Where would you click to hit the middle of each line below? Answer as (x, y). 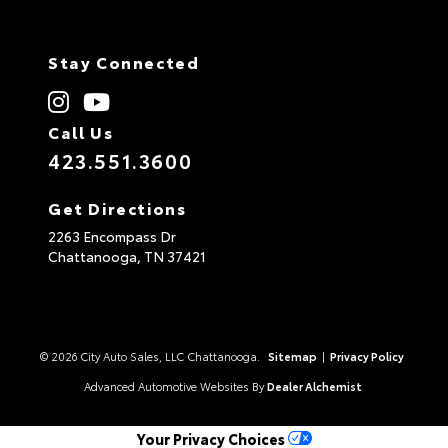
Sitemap (292, 355)
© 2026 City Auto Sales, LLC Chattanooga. (151, 355)
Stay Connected (124, 61)
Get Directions (117, 207)
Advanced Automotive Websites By (173, 385)
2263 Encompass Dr (112, 235)
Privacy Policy (366, 355)
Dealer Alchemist (314, 385)
